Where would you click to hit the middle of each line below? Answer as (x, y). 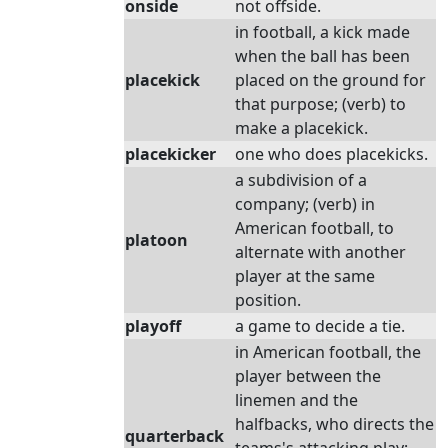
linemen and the (296, 400)
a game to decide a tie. (320, 326)
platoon (156, 240)
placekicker (170, 154)
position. (268, 300)
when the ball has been (322, 56)
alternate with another (320, 252)
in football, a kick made (322, 32)
